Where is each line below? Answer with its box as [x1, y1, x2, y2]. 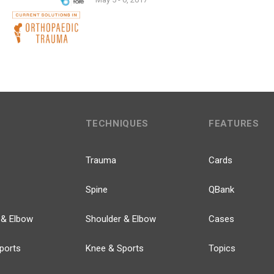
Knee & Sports [86, 243, 144, 254]
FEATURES [209, 118, 259, 129]
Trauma [86, 155, 117, 166]
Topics [209, 243, 236, 254]
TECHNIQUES [86, 118, 149, 129]
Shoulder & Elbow [86, 213, 157, 224]
